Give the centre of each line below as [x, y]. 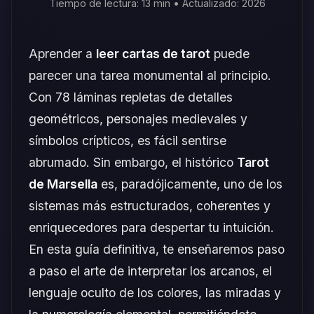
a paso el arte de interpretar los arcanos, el [150, 271]
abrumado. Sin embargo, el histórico [133, 162]
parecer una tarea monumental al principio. [150, 75]
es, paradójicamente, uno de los [190, 184]
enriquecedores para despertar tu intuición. [151, 227]
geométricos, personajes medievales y [138, 119]
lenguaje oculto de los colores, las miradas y [155, 293]
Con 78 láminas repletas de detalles [131, 97]
